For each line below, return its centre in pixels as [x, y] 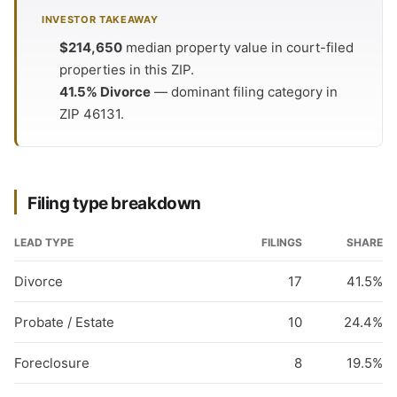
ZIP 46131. [92, 114]
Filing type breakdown [115, 203]
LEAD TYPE [44, 242]
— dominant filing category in [244, 92]
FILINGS [282, 242]
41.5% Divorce [105, 92]
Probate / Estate [64, 322]
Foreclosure [52, 363]
